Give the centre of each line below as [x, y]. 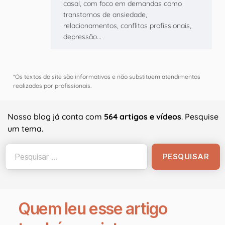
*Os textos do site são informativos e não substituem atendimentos [107, 77]
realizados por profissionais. [52, 86]
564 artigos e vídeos [143, 117]
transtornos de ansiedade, [105, 15]
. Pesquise [200, 117]
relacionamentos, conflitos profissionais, [127, 26]
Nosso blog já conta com [56, 117]
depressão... [82, 37]
